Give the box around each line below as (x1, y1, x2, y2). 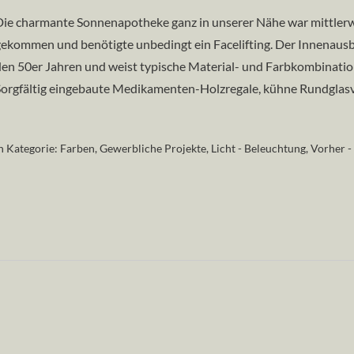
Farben (59, 141, 95, 155)
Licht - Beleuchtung (210, 141, 306, 155)
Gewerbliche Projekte (99, 141, 206, 155)
